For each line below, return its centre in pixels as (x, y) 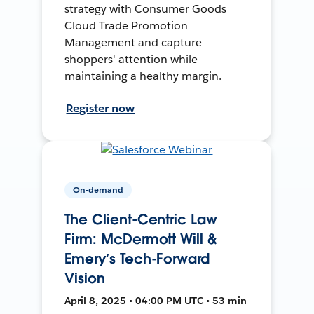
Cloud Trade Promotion (127, 25)
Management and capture (134, 42)
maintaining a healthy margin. (143, 76)
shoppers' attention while (131, 59)
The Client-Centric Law (141, 219)
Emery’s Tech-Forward (137, 258)
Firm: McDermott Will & (141, 239)
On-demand (98, 189)
